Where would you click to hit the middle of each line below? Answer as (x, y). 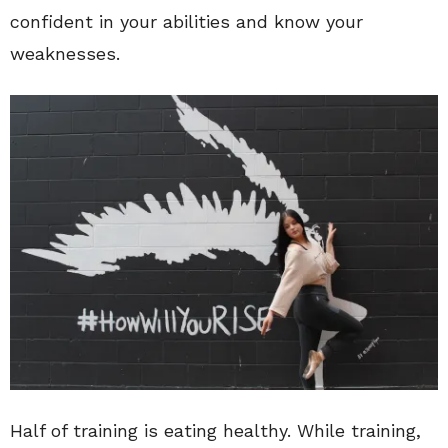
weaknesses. (65, 54)
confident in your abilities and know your (186, 22)
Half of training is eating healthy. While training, (215, 431)
